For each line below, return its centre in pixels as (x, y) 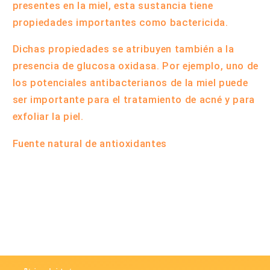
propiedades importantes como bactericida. (120, 22)
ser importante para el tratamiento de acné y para (133, 100)
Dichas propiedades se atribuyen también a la (123, 49)
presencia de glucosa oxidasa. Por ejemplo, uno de (135, 66)
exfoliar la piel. (48, 117)
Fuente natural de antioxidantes (89, 143)
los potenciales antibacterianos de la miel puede (130, 83)
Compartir (52, 184)
